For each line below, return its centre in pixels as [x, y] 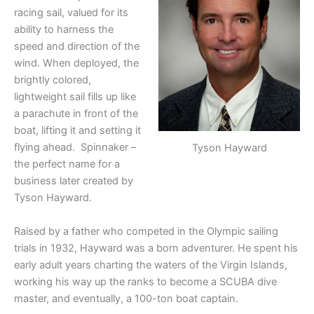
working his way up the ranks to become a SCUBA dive [145, 281]
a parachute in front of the [76, 114]
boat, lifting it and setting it [77, 131]
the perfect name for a [67, 164]
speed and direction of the [77, 47]
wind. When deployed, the [76, 63]
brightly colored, [53, 80]
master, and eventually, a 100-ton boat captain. [126, 298]
